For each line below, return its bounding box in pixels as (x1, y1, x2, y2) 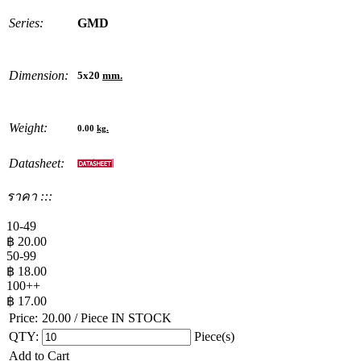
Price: (9, 310, 38, 325)
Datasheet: (9, 156, 64, 170)
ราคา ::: (6, 189, 52, 203)
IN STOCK (111, 310, 172, 325)
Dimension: (9, 68, 68, 82)
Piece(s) (191, 329, 234, 343)
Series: (9, 15, 44, 30)
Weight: (9, 120, 48, 135)
